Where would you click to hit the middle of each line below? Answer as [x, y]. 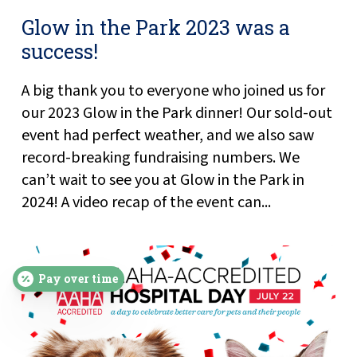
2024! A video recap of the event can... [146, 202]
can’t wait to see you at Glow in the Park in [163, 180]
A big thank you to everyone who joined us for [173, 91]
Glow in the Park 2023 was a [155, 27]
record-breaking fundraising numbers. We [160, 158]
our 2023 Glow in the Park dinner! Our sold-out [177, 113]
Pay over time [78, 279]
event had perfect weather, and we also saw [167, 135]
